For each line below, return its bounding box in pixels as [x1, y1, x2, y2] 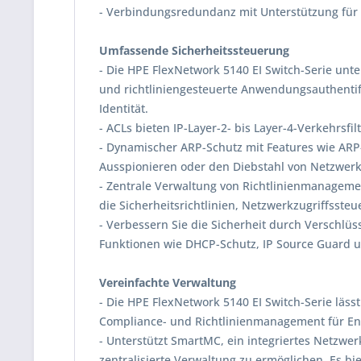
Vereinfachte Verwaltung [99, 275, 236, 290]
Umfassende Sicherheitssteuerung [99, 43, 289, 58]
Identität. [99, 101, 148, 116]
